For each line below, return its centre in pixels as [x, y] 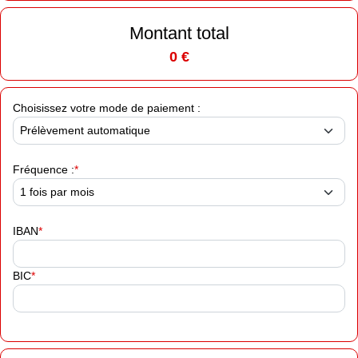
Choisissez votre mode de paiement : [107, 108]
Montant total [179, 34]
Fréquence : [44, 170]
